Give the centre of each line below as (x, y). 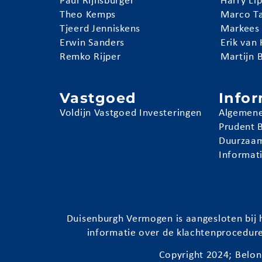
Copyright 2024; (197, 256)
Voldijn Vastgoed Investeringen (131, 113)
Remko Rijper (90, 57)
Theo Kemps (88, 15)
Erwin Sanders (92, 43)
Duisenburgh (95, 219)
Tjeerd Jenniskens (100, 29)
